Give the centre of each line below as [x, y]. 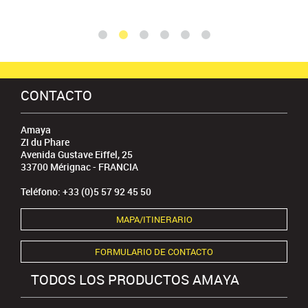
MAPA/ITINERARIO [154, 220]
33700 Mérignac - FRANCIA [79, 167]
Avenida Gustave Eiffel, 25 [77, 155]
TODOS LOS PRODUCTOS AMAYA [135, 280]
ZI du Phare [45, 142]
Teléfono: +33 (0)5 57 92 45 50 [86, 192]
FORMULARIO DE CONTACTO [154, 252]
